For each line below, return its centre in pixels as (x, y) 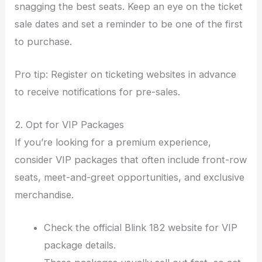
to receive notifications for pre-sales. (98, 92)
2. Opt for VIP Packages (70, 125)
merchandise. (44, 195)
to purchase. (44, 41)
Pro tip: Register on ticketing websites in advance (126, 74)
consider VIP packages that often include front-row (131, 160)
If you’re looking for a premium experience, (113, 142)
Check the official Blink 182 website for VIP (140, 228)
